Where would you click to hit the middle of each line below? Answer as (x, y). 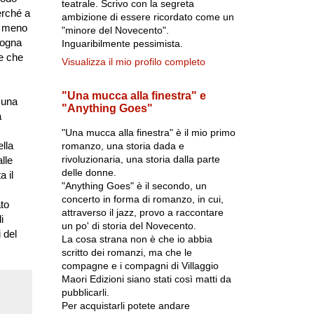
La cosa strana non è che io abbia (137, 239)
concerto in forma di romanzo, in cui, (142, 199)
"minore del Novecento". (115, 30)
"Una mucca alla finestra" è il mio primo (148, 132)
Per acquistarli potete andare (125, 306)
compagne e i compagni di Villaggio (140, 266)
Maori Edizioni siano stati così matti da (146, 279)
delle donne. (89, 172)
